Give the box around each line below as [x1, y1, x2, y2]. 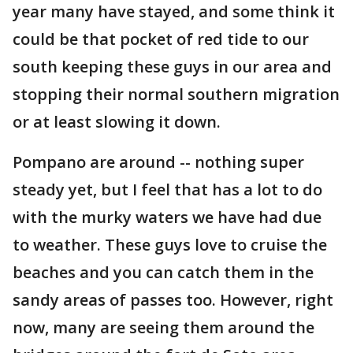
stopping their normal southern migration [13, 84, 340, 105]
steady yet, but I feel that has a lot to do [13, 179, 322, 200]
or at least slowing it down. [13, 111, 225, 132]
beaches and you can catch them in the [13, 262, 314, 283]
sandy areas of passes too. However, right [13, 289, 333, 310]
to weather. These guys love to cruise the [13, 234, 327, 255]
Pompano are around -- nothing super [13, 151, 304, 173]
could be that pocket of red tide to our [13, 28, 309, 50]
